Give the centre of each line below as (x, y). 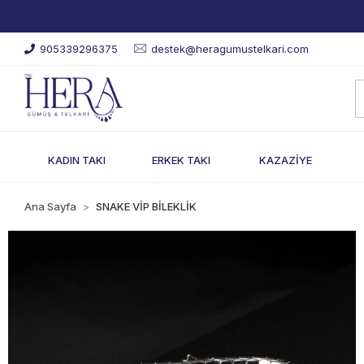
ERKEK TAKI (181, 160)
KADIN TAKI (76, 160)
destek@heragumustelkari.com (230, 49)
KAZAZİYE (285, 160)
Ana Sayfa (51, 206)
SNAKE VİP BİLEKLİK (147, 206)
